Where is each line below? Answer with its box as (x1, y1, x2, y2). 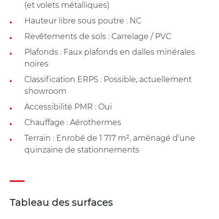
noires (24, 59, 48, 68)
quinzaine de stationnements (24, 145, 139, 154)
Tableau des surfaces (10, 196, 113, 208)
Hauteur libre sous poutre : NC (24, 16, 141, 25)
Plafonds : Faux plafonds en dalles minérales (24, 47, 195, 57)
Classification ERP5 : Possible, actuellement (24, 74, 192, 84)
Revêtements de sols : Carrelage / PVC (24, 31, 171, 41)
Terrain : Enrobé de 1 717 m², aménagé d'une (24, 133, 195, 143)
